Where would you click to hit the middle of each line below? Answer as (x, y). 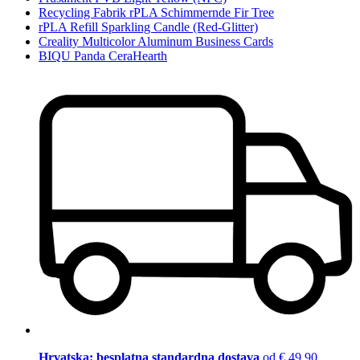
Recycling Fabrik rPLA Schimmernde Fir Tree (156, 12)
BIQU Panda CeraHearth (103, 56)
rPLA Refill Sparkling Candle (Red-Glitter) (148, 27)
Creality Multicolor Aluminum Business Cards (156, 41)
